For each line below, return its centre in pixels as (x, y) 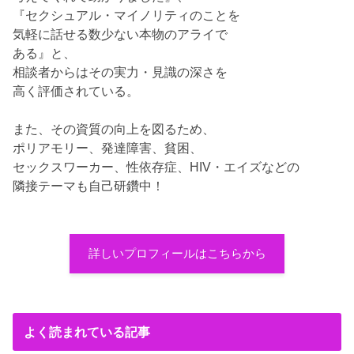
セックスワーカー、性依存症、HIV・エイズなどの (156, 166)
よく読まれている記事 (87, 332)
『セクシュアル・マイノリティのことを (127, 15)
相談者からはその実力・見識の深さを (121, 72)
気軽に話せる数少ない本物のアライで (121, 34)
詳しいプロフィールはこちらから (177, 253)
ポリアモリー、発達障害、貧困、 (108, 147)
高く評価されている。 (76, 90)
